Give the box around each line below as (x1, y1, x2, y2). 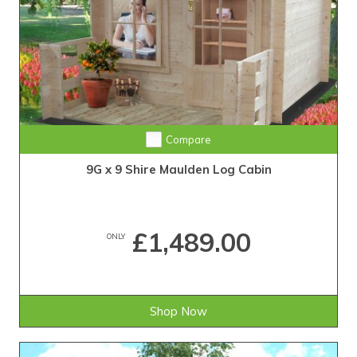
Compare (165, 133, 211, 147)
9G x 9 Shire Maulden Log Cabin (85, 162, 272, 178)
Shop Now (150, 304, 207, 320)
